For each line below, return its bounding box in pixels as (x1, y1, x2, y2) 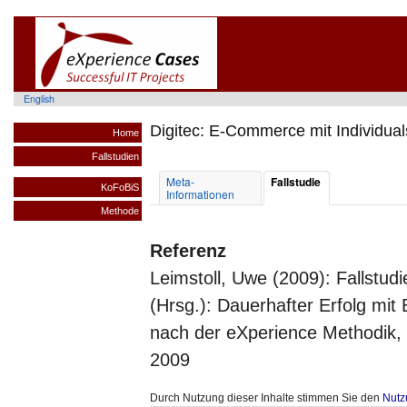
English (23, 92, 55, 105)
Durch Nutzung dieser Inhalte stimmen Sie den (150, 392, 382, 404)
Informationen (166, 186, 234, 202)
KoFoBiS (101, 182, 139, 193)
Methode (101, 205, 139, 216)
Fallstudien (92, 151, 139, 162)
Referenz (150, 241, 226, 261)
